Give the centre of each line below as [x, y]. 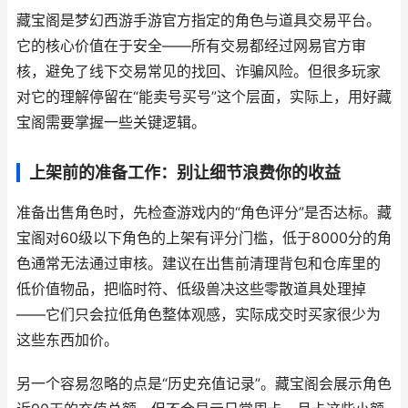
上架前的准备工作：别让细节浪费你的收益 [185, 173]
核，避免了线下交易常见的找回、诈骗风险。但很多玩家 [199, 71]
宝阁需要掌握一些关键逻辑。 [111, 122]
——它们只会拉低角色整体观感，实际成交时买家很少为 [199, 315]
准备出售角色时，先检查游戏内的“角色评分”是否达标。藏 [204, 213]
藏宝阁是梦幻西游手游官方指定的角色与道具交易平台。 [199, 20]
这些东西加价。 [67, 340]
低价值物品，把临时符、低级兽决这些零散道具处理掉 [191, 289]
